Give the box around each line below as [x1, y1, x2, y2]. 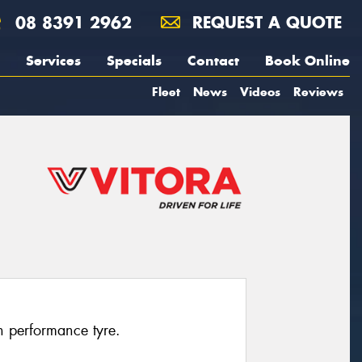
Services [26, 52, 81, 69]
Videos [240, 84, 280, 99]
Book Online [265, 52, 350, 69]
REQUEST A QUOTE [187, 12, 342, 32]
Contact [187, 52, 239, 69]
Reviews [293, 84, 343, 99]
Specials [107, 52, 162, 69]
